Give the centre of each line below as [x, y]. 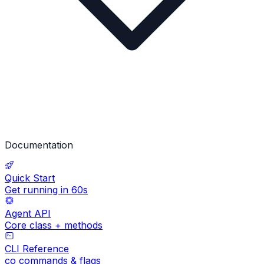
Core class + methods [54, 225]
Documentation [39, 145]
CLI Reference [37, 249]
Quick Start [30, 178]
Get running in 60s [46, 190]
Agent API [28, 214]
